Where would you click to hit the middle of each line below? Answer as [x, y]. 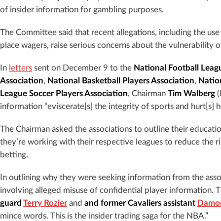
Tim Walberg [191, 93]
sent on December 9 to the [83, 68]
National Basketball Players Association [121, 81]
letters [20, 68]
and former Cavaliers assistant [141, 203]
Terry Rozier [45, 203]
